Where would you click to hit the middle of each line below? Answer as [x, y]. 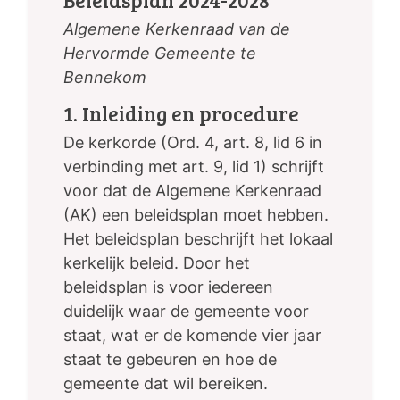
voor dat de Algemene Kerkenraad [192, 191]
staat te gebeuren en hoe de [170, 360]
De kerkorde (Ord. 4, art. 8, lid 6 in [193, 143]
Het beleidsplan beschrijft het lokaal [198, 239]
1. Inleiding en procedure [181, 113]
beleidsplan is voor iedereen [168, 287]
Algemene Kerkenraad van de [177, 29]
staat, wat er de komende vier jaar [192, 336]
